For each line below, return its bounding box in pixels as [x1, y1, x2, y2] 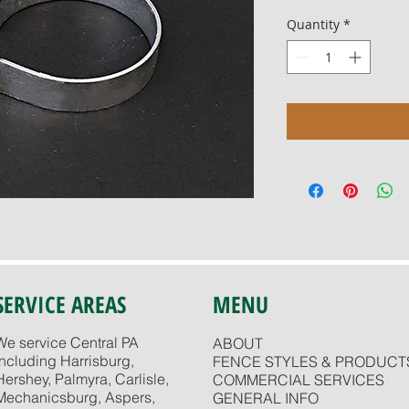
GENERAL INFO [213, 389, 319, 407]
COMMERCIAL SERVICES [213, 371, 384, 389]
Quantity [287, 16, 340, 33]
